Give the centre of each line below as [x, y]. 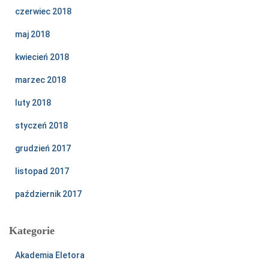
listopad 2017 [42, 171]
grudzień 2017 [43, 149]
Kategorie [32, 231]
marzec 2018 [41, 80]
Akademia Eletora [50, 255]
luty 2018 [33, 103]
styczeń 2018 [41, 126]
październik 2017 [48, 194]
